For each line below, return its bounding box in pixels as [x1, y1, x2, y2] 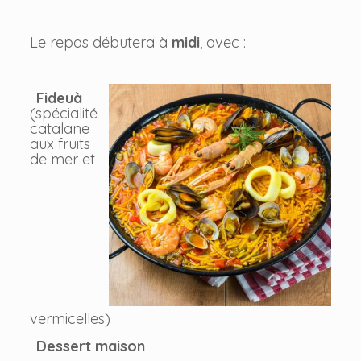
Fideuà [35, 89, 82, 108]
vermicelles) [29, 309, 110, 329]
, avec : [199, 33, 246, 52]
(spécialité [29, 104, 98, 123]
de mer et [29, 150, 95, 169]
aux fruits [29, 135, 90, 154]
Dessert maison [35, 337, 145, 356]
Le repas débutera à [29, 33, 172, 52]
